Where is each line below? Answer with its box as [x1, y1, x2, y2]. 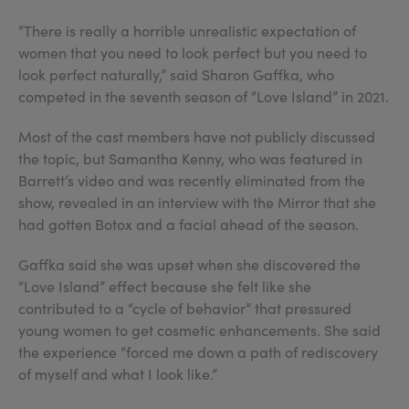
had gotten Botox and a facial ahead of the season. [18, 215, 359, 234]
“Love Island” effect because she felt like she [18, 277, 311, 296]
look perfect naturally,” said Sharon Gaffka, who [18, 65, 334, 84]
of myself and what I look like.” [18, 364, 217, 383]
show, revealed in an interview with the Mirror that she [18, 193, 376, 212]
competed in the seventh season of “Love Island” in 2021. [18, 87, 389, 106]
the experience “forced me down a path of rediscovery [18, 342, 378, 362]
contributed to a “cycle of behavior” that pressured [18, 299, 351, 318]
